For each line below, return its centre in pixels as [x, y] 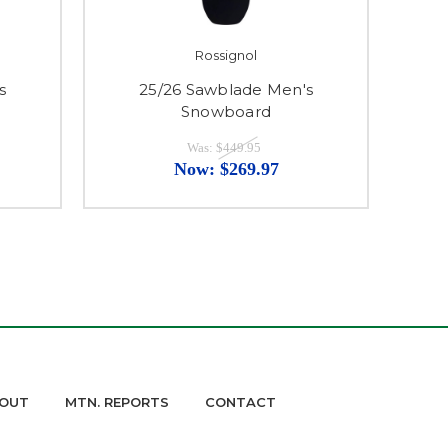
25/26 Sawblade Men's [226, 90]
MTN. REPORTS [117, 402]
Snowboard [226, 112]
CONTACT [240, 402]
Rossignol [226, 55]
